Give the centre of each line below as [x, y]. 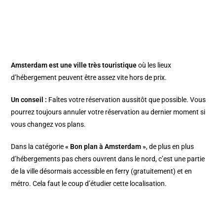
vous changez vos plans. [49, 124]
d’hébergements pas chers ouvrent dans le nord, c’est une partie [108, 159]
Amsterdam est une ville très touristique [74, 65]
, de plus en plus [170, 146]
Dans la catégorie [38, 146]
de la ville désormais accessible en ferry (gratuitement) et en [102, 171]
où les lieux [154, 65]
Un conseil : [29, 99]
